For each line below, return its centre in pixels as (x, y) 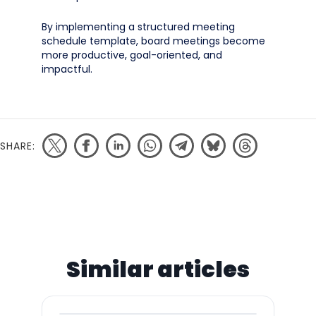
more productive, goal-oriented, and (132, 55)
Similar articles (158, 269)
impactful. (67, 69)
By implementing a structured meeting (138, 27)
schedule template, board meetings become (153, 41)
